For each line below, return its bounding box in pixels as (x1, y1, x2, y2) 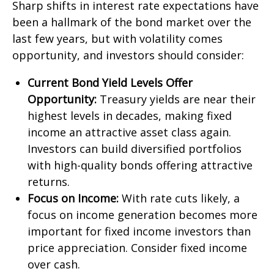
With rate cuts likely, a (119, 191, 240, 206)
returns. (28, 174, 70, 189)
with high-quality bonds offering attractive (28, 158, 253, 172)
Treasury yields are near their (97, 92, 256, 106)
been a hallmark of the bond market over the (12, 15, 251, 29)
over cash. (28, 257, 80, 272)
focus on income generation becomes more (28, 207, 257, 222)
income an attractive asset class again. (28, 125, 231, 139)
